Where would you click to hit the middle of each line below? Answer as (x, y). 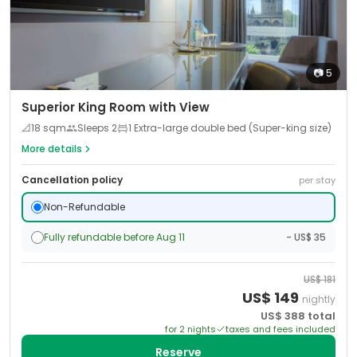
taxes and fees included (280, 329)
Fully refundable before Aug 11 (114, 237)
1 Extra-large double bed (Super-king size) (230, 128)
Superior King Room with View (116, 107)
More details (52, 149)
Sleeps (94, 128)
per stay (317, 180)
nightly (319, 299)
